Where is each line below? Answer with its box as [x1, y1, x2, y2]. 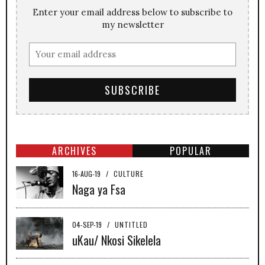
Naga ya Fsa [72, 180, 125, 199]
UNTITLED [115, 219, 148, 230]
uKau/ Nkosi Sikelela [72, 231, 161, 250]
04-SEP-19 [72, 219, 104, 230]
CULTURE [114, 169, 144, 179]
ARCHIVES [51, 144, 97, 159]
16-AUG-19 [72, 169, 102, 179]
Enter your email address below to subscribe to [33, 7, 232, 18]
